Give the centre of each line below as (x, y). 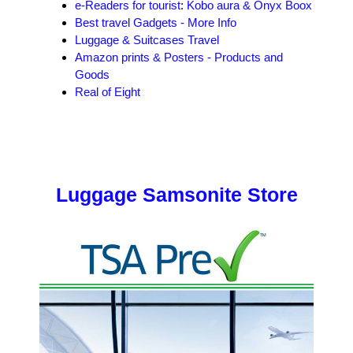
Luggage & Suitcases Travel (147, 40)
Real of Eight (108, 92)
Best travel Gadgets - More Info (156, 23)
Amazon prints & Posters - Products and (179, 58)
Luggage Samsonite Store (176, 194)
